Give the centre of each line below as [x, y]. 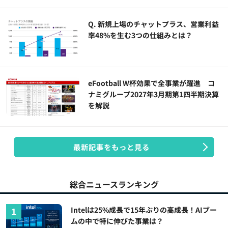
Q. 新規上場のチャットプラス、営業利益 [154, 24]
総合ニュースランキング [114, 184]
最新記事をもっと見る [111, 147]
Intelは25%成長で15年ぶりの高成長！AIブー [144, 210]
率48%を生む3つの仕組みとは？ [140, 35]
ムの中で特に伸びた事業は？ [117, 221]
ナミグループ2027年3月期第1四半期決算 [154, 94]
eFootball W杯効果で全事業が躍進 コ [152, 83]
